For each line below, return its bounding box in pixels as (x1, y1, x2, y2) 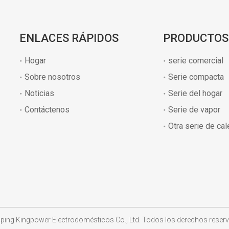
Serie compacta (168, 72, 224, 82)
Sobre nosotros (25, 72, 81, 82)
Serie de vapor (168, 104, 221, 114)
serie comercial (168, 55, 224, 65)
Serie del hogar (168, 88, 223, 98)
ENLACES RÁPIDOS (19, 31, 119, 44)
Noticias (25, 88, 55, 98)
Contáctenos (25, 104, 70, 114)
